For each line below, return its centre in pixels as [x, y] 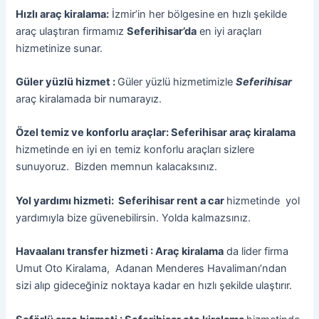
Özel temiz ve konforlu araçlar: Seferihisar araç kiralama [156, 133]
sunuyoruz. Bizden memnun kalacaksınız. [117, 167]
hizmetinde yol [263, 200]
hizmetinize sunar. [59, 48]
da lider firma [256, 252]
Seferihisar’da [162, 31]
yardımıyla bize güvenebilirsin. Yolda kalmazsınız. [134, 218]
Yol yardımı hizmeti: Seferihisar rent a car [121, 200]
